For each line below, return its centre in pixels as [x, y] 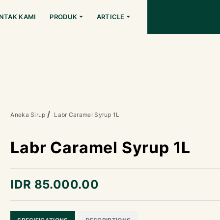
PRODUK [64, 17]
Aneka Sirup [28, 115]
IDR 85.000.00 [55, 184]
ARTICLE [110, 17]
